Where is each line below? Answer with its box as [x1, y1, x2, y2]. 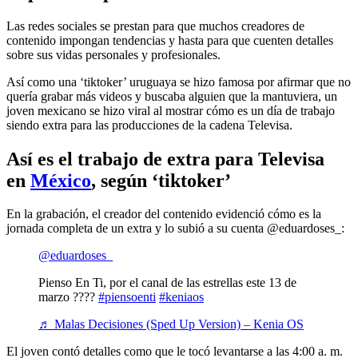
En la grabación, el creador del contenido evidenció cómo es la [6, 207, 321, 221]
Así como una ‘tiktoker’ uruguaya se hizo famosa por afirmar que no [6, 74, 351, 89]
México [30, 169, 91, 191]
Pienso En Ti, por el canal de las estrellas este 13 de [38, 276, 296, 290]
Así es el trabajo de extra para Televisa [6, 148, 324, 169]
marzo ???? [38, 290, 98, 304]
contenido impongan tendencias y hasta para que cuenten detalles [6, 33, 333, 47]
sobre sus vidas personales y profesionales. [6, 47, 221, 62]
